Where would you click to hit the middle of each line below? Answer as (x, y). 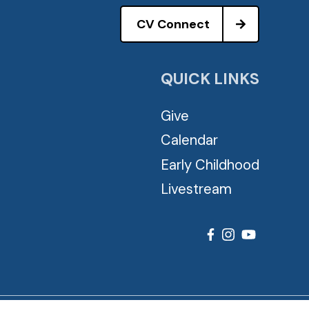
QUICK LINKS (210, 79)
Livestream (196, 189)
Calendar (189, 140)
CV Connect (173, 24)
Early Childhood (210, 165)
